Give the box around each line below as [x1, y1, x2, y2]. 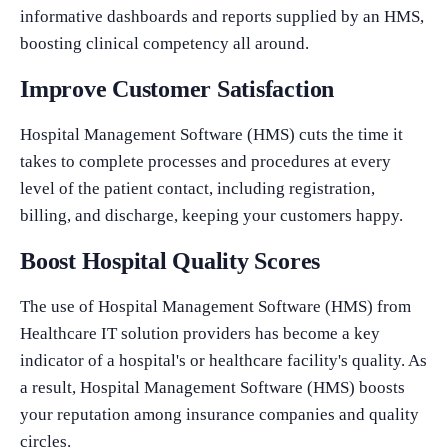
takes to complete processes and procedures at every [20, 151, 391, 171]
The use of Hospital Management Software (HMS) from [20, 296, 411, 316]
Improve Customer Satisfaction [20, 75, 335, 102]
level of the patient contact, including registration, [20, 178, 375, 198]
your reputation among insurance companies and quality [20, 404, 419, 424]
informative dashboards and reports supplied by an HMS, [20, 6, 424, 26]
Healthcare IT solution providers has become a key [20, 323, 380, 343]
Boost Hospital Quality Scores [20, 247, 321, 274]
